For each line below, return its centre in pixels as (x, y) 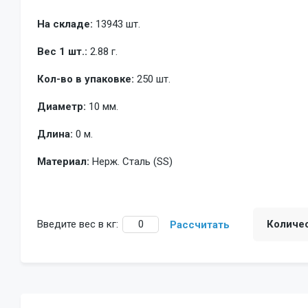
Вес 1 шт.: (62, 51)
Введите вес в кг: (78, 224)
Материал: (63, 161)
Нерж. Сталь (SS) (132, 161)
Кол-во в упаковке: (86, 79)
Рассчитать (200, 224)
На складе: (65, 24)
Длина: (55, 134)
